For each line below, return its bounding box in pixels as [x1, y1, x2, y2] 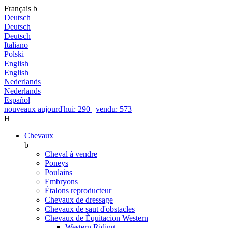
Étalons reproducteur [45, 186, 111, 195]
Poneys [45, 159, 68, 167]
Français [4, 4, 33, 13]
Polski [4, 50, 24, 59]
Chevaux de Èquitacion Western [45, 214, 148, 222]
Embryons [45, 177, 78, 186]
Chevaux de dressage [45, 195, 113, 204]
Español [4, 96, 30, 104]
